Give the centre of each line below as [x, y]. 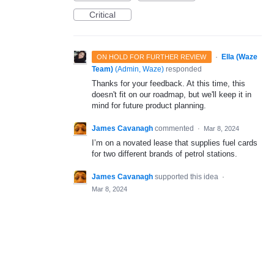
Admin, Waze [139, 69]
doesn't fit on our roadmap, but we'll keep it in [172, 94]
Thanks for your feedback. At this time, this [168, 83]
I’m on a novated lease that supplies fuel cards [175, 143]
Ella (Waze [239, 57]
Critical [102, 14]
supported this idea [187, 177]
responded [183, 69]
